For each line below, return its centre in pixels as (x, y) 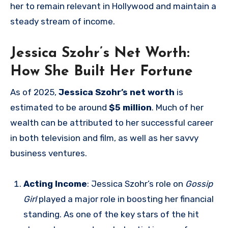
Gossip (199, 183)
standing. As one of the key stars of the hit (111, 214)
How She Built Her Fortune (102, 72)
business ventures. (49, 153)
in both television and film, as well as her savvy (104, 138)
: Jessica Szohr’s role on (136, 183)
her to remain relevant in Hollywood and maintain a (113, 6)
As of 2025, (34, 92)
